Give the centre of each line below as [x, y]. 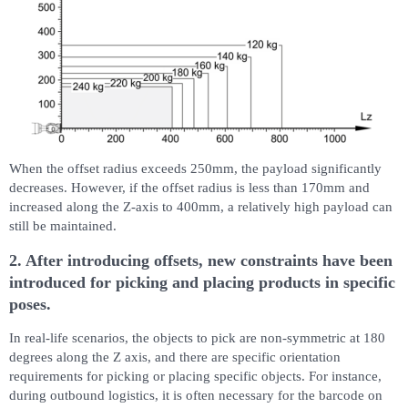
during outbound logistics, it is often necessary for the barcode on [196, 395]
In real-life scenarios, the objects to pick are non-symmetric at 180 [197, 337]
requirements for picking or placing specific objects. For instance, [195, 376]
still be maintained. [63, 225]
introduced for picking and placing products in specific [202, 282]
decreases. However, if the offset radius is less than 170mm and [189, 187]
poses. [30, 304]
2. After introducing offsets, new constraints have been [201, 260]
